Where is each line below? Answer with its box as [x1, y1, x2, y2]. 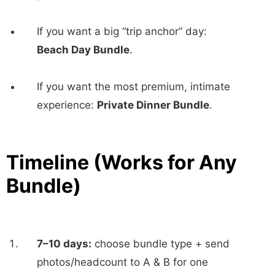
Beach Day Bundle [37, 43, 130, 56]
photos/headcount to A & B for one [37, 255, 208, 268]
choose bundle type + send [91, 237, 230, 250]
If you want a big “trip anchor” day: [37, 25, 207, 37]
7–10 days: [37, 237, 91, 250]
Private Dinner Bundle [97, 98, 209, 111]
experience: [37, 98, 97, 111]
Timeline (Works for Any [6, 150, 237, 174]
